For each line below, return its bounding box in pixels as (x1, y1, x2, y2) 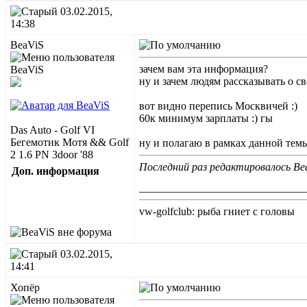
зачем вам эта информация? (139, 63, 268, 75)
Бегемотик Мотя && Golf (10, 136, 129, 148)
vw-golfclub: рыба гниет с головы (139, 206, 295, 217)
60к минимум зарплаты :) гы (139, 112, 273, 124)
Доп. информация (12, 165, 99, 177)
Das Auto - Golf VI (10, 124, 95, 136)
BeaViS (10, 39, 44, 51)
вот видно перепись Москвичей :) (139, 100, 297, 112)
